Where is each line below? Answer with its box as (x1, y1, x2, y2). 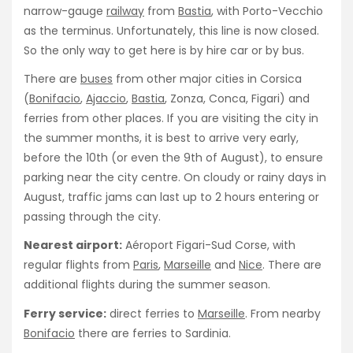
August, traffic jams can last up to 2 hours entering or (24, 189, 319, 206)
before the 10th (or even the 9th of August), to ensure (24, 150, 323, 166)
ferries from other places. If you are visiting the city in (24, 110, 318, 127)
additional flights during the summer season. (24, 277, 270, 293)
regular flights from (24, 257, 133, 273)
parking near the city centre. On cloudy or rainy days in (24, 169, 326, 186)
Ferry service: (24, 305, 106, 321)
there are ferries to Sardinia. (75, 325, 231, 341)
